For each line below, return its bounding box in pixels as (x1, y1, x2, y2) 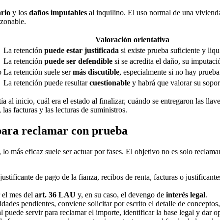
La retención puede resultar (3, 78, 89, 87)
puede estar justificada (44, 46, 119, 55)
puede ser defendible (44, 56, 112, 65)
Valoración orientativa (95, 35, 169, 44)
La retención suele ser (3, 67, 73, 76)
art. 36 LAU (35, 190, 76, 199)
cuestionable (89, 78, 130, 87)
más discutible (73, 67, 119, 76)
